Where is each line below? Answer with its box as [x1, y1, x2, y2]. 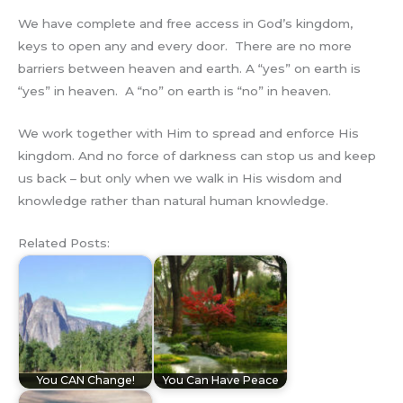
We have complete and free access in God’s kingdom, [18, 15, 353, 31]
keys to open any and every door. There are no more [18, 38, 352, 53]
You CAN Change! [36, 373, 135, 388]
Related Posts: [18, 235, 110, 250]
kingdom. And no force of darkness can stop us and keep [18, 148, 376, 163]
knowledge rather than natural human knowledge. [18, 193, 328, 208]
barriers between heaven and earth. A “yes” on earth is [18, 60, 361, 76]
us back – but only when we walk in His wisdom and [18, 170, 342, 185]
